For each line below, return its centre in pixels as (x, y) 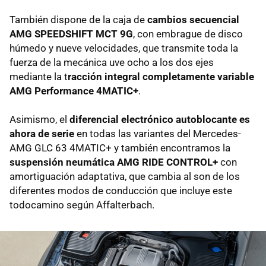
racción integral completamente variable (161, 76)
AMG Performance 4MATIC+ (74, 91)
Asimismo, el (39, 119)
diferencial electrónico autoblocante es (160, 119)
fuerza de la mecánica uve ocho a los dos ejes (112, 62)
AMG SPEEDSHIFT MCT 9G (71, 34)
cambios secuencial (193, 19)
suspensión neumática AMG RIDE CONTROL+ (114, 162)
